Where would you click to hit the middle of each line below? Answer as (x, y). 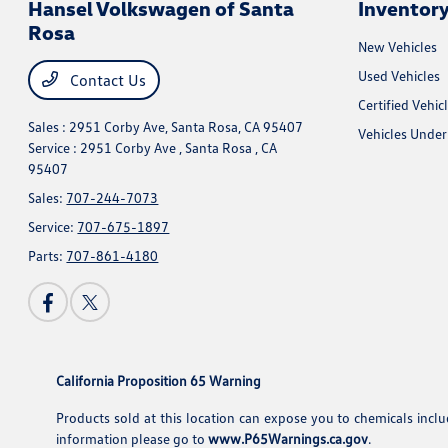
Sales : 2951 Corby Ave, (100, 126)
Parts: (47, 255)
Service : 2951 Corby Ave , (107, 147)
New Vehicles (397, 46)
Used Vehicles (398, 75)
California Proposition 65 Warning (159, 380)
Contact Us (106, 80)
